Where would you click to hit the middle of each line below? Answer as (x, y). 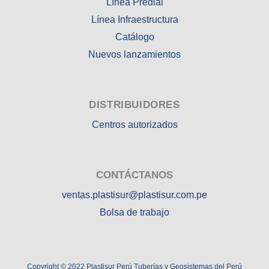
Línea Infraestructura (134, 20)
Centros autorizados (134, 125)
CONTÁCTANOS (134, 175)
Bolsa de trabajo (134, 212)
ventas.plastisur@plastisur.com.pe (134, 195)
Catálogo (134, 37)
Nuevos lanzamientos (134, 54)
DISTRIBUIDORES (134, 105)
